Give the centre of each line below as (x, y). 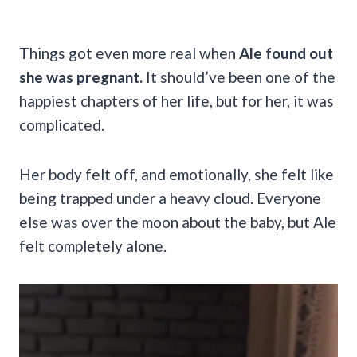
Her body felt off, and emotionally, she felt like (177, 174)
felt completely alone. (93, 245)
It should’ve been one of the (241, 76)
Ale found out (286, 53)
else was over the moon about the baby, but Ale (178, 222)
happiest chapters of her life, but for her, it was (177, 100)
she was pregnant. (82, 76)
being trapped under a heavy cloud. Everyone (170, 198)
